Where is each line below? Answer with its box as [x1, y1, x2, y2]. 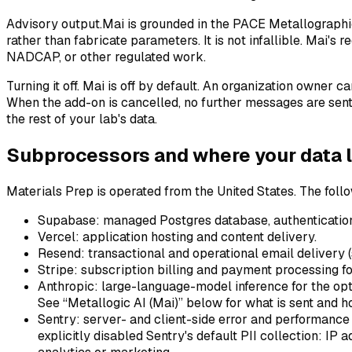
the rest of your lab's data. [6, 110, 157, 127]
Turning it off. [6, 77, 79, 94]
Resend [38, 244, 81, 262]
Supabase [38, 211, 96, 229]
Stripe [38, 261, 74, 278]
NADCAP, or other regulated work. [6, 48, 206, 65]
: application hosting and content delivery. [75, 228, 317, 245]
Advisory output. [6, 15, 102, 32]
